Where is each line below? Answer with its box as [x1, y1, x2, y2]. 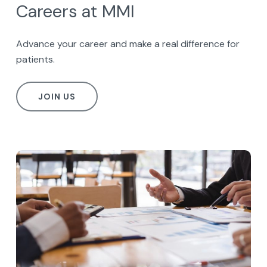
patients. [15, 52, 55, 66]
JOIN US [38, 91, 76, 102]
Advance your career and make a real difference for [15, 37, 240, 50]
